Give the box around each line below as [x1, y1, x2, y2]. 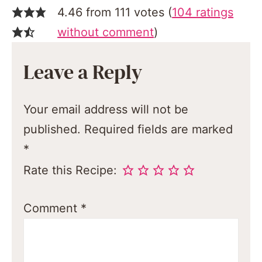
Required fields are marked [84, 122, 233, 137]
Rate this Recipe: [23, 163, 118, 178]
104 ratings [172, 5, 234, 20]
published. [23, 122, 81, 137]
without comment [57, 25, 154, 40]
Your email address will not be [23, 102, 189, 117]
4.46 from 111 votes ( [57, 5, 173, 20]
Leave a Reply [23, 61, 143, 85]
